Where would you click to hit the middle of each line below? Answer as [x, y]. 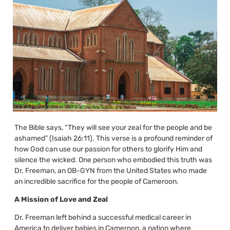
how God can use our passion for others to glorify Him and [108, 149]
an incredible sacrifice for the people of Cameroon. [96, 181]
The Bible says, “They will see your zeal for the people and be [113, 127]
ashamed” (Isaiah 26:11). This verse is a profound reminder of [113, 138]
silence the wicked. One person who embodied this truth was [113, 160]
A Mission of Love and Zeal [61, 199]
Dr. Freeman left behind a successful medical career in [102, 218]
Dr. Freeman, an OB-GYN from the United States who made [110, 170]
